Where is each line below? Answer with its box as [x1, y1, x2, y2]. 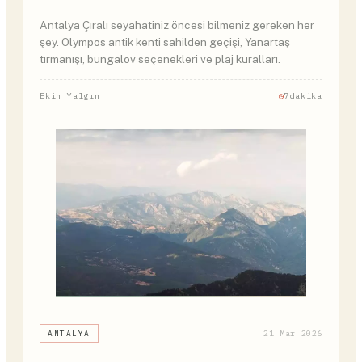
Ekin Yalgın [40, 90, 100, 101]
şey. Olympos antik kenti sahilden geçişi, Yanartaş [40, 36, 290, 49]
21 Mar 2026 [263, 328, 322, 339]
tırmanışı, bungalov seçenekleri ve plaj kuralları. [40, 53, 280, 66]
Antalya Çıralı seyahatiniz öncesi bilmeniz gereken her [40, 19, 314, 32]
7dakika [284, 90, 322, 101]
